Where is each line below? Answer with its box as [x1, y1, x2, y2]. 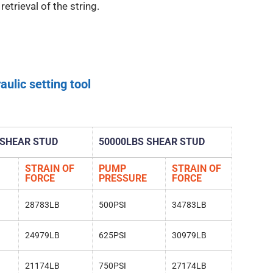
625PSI [98, 230, 126, 241]
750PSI [98, 261, 126, 271]
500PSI [98, 200, 126, 210]
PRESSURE [98, 172, 147, 185]
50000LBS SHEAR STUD [98, 136, 205, 148]
